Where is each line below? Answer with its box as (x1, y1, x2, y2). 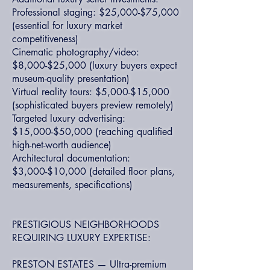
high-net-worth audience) (12, 139, 111, 151)
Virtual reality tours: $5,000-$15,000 (12, 86, 169, 98)
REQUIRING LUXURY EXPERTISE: (12, 231, 151, 244)
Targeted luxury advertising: (12, 112, 125, 125)
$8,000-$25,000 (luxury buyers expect (12, 59, 177, 72)
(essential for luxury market (12, 19, 122, 32)
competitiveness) (12, 33, 78, 45)
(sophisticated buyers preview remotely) (12, 99, 174, 111)
